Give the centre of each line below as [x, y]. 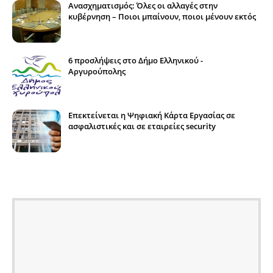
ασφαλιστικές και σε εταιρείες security [142, 126]
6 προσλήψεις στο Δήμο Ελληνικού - [136, 60]
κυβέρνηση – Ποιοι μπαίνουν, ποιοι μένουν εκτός [162, 16]
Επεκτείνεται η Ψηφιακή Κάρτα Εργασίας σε [152, 115]
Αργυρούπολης [97, 71]
